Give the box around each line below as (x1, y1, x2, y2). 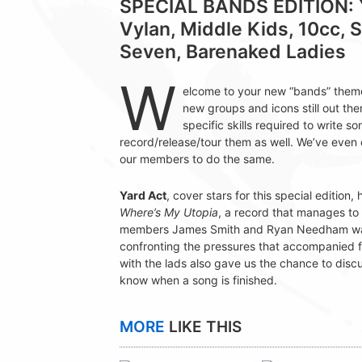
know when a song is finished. (120, 273, 277, 288)
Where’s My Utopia (120, 205, 218, 220)
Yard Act (120, 188, 166, 203)
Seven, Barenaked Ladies (120, 40, 346, 64)
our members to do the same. (120, 152, 275, 166)
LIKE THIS (165, 318, 242, 337)
